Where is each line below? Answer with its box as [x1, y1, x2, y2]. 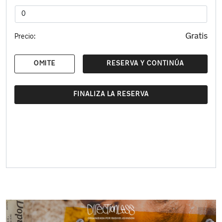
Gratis [185, 32, 208, 41]
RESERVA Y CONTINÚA [107, 60, 184, 67]
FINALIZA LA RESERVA [73, 91, 149, 98]
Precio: [14, 33, 36, 41]
